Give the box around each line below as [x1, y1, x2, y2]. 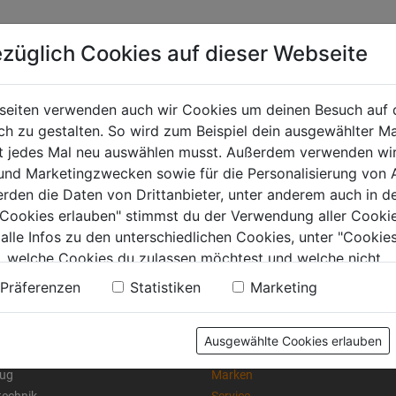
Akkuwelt [211, 346, 262, 361]
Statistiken [130, 278, 201, 296]
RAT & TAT [211, 323, 273, 340]
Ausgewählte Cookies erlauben [204, 333, 382, 348]
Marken [211, 367, 253, 382]
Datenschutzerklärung [153, 270, 300, 288]
